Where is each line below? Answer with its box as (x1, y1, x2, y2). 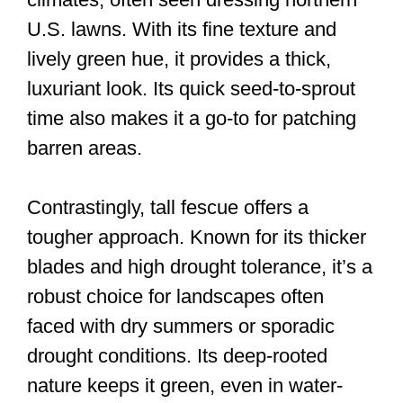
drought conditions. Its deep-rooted (27, 345, 327, 368)
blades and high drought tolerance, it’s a (27, 255, 372, 279)
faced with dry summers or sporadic (27, 315, 335, 338)
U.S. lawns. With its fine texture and (27, 18, 336, 41)
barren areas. (27, 137, 142, 160)
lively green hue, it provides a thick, (27, 48, 331, 71)
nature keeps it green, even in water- (27, 374, 343, 398)
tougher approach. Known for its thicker (27, 226, 366, 249)
